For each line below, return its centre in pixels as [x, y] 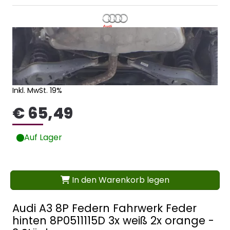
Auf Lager [43, 138]
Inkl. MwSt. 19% [37, 91]
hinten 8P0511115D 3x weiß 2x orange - [113, 221]
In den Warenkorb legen [120, 180]
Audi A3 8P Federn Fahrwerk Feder [104, 208]
